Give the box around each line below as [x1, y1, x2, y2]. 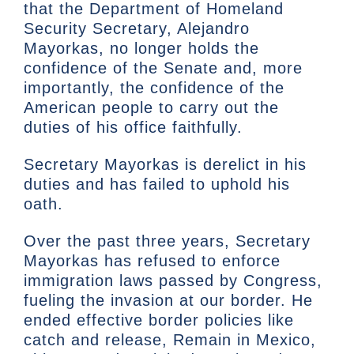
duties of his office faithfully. [24, 119, 243, 137]
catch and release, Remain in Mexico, [24, 331, 316, 349]
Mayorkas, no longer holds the [24, 40, 259, 58]
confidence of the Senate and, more [24, 59, 303, 77]
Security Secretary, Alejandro [24, 20, 250, 38]
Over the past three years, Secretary [24, 232, 311, 250]
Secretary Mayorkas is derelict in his [24, 156, 307, 174]
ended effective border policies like [24, 311, 294, 330]
